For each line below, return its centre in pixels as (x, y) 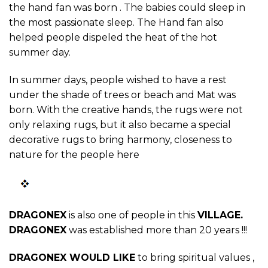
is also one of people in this (133, 215)
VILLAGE (219, 215)
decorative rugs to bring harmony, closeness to (121, 139)
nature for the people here (74, 154)
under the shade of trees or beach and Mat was (122, 95)
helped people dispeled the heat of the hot (113, 37)
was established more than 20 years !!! (157, 230)
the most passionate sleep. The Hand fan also (116, 22)
